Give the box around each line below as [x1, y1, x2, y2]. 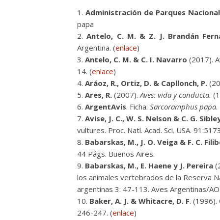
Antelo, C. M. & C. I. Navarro [85, 55, 187, 64]
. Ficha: [126, 102, 150, 111]
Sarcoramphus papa [150, 102, 216, 111]
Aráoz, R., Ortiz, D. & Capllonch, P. [85, 78, 207, 88]
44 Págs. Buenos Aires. [77, 149, 155, 159]
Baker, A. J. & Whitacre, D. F [89, 196, 190, 206]
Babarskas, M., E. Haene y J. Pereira [85, 161, 213, 170]
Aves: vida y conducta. [140, 90, 211, 100]
